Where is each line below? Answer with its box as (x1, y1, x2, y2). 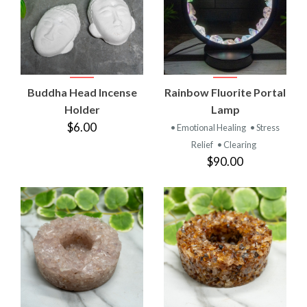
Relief (191, 138, 214, 150)
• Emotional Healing (171, 121, 247, 133)
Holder (64, 102, 100, 116)
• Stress (250, 121, 280, 133)
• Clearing (217, 138, 256, 150)
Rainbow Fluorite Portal (164, 85, 286, 99)
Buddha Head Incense (27, 85, 137, 99)
